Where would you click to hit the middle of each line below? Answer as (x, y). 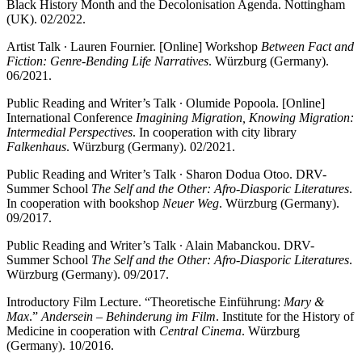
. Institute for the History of (285, 317)
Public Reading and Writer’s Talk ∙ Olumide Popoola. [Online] (166, 103)
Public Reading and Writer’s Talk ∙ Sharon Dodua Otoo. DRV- (166, 175)
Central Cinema (200, 331)
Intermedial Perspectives (69, 133)
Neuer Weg (191, 204)
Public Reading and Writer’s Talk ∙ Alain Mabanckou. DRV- (160, 246)
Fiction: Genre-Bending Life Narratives (107, 61)
